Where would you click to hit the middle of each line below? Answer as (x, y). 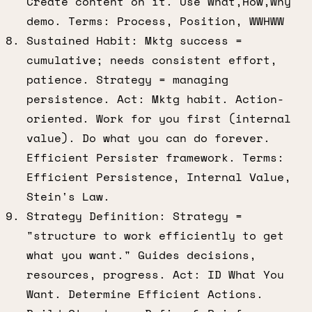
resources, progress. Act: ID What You (155, 274)
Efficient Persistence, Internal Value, (159, 177)
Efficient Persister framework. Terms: (155, 157)
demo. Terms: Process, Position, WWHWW (155, 21)
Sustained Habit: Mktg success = (134, 40)
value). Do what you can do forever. (148, 138)
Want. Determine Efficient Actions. (145, 294)
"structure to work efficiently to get (155, 235)
